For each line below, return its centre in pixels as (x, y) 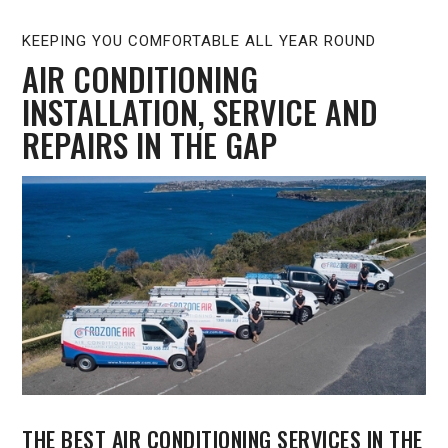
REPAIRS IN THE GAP (150, 145)
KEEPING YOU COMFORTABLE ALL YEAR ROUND (199, 41)
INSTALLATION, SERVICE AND (200, 112)
